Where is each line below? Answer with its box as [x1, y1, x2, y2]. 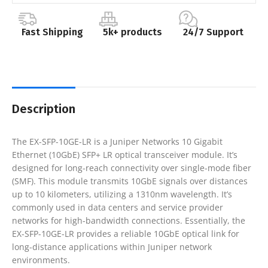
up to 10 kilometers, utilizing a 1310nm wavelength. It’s [12, 188, 232, 200]
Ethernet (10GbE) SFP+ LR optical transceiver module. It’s [12, 148, 237, 160]
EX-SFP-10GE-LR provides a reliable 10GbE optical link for [12, 227, 239, 239]
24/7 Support [183, 26, 244, 38]
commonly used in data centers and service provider [12, 201, 223, 213]
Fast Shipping [21, 26, 83, 38]
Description [12, 101, 75, 116]
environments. [12, 254, 70, 266]
